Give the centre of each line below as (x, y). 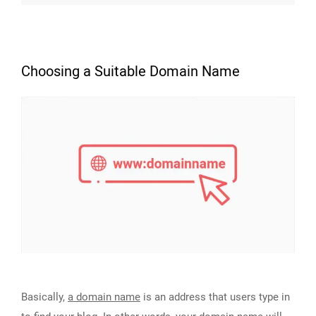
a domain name (104, 297)
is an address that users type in (215, 297)
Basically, (44, 297)
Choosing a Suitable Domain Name (130, 72)
